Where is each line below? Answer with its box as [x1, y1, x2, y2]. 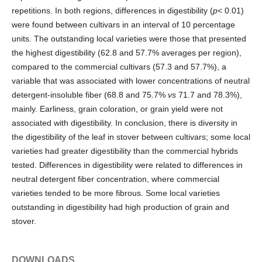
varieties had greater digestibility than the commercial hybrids [12, 146, 238, 156]
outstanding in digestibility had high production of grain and [12, 202, 229, 212]
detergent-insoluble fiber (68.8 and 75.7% [12, 89, 168, 99]
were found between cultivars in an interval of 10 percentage [12, 19, 235, 29]
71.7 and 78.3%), [176, 89, 242, 99]
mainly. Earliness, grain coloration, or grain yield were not [12, 104, 223, 113]
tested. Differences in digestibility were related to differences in [12, 160, 243, 170]
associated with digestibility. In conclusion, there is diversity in [12, 118, 237, 127]
